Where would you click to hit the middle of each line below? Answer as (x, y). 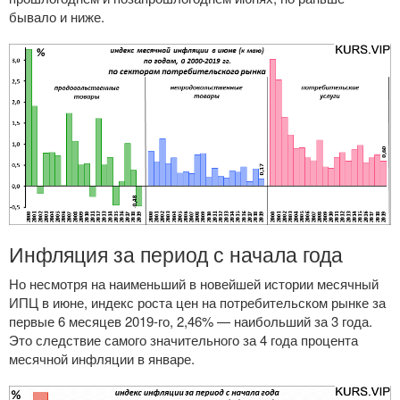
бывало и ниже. (57, 17)
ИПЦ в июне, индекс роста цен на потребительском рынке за (197, 302)
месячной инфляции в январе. (102, 358)
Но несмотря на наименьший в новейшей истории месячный (194, 283)
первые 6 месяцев (67, 321)
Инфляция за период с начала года (176, 253)
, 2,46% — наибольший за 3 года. (271, 321)
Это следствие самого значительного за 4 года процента (183, 339)
